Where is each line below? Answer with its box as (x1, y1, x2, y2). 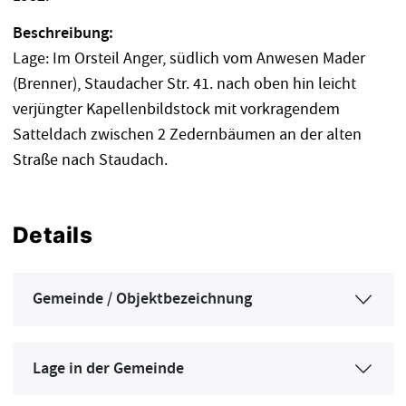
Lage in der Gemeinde (33, 357, 184, 380)
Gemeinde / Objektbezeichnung (33, 288, 252, 311)
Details (12, 221, 93, 249)
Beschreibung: (12, 23, 113, 45)
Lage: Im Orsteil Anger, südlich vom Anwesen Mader (12, 48, 365, 70)
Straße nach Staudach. (12, 150, 168, 171)
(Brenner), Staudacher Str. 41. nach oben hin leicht (12, 73, 356, 95)
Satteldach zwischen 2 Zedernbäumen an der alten (12, 124, 362, 146)
